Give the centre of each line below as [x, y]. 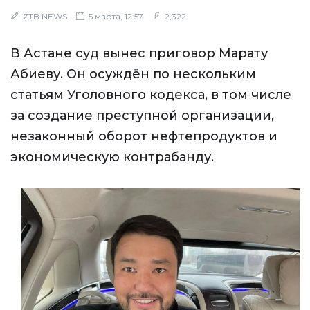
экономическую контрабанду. [112, 157]
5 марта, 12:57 [115, 16]
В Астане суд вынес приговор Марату [139, 53]
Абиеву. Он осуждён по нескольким [133, 74]
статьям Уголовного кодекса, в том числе [151, 95]
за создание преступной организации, [142, 116]
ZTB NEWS [45, 16]
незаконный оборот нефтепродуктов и [144, 136]
